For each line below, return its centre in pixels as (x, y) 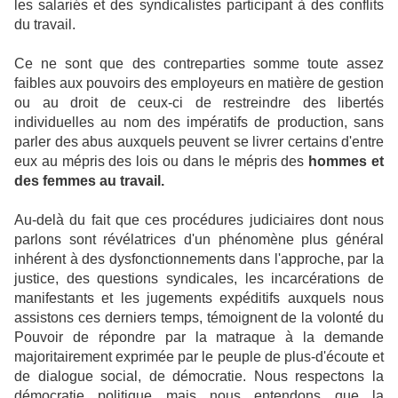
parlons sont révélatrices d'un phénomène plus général (199, 240)
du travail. (45, 25)
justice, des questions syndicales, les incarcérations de (199, 279)
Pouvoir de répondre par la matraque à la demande (199, 338)
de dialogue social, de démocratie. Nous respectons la (199, 377)
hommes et (346, 162)
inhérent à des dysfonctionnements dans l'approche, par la (199, 259)
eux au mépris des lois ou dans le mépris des (162, 162)
